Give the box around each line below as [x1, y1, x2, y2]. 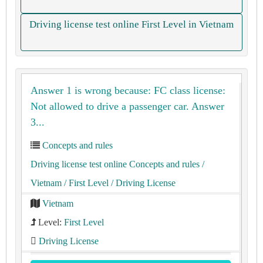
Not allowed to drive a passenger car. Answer [31, 100, 224, 112]
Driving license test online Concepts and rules [31, 159, 200, 169]
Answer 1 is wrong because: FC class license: [31, 85, 225, 96]
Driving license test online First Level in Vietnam [29, 19, 234, 30]
